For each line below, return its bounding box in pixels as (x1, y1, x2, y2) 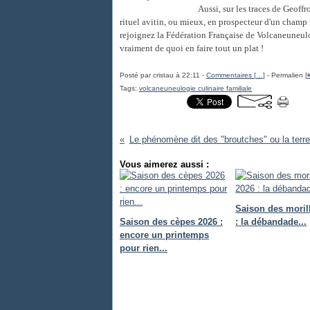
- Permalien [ (265, 71, 307, 79)
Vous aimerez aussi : (120, 159, 209, 170)
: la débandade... (235, 217, 307, 227)
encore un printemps (120, 230, 209, 240)
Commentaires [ (206, 71, 256, 79)
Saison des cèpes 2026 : (120, 217, 223, 227)
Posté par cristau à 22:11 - (120, 71, 206, 79)
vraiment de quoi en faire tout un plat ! (120, 43, 264, 53)
